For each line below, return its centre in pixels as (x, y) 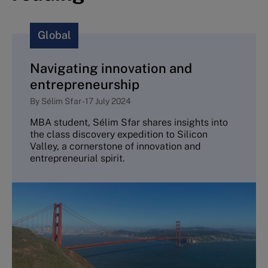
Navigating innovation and (111, 68)
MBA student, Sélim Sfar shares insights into (129, 123)
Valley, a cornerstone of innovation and (115, 147)
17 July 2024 (108, 101)
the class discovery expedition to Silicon (119, 135)
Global (54, 35)
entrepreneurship (85, 84)
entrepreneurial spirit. (77, 159)
